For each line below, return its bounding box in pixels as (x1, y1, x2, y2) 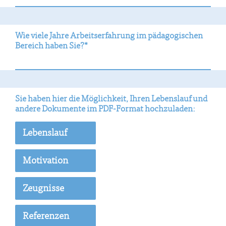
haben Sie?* (45, 41, 88, 50)
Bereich (15, 41, 45, 50)
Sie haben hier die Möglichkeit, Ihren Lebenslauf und (15, 94, 207, 103)
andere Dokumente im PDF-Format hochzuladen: (15, 104, 195, 114)
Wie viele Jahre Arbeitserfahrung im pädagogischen (15, 31, 203, 40)
